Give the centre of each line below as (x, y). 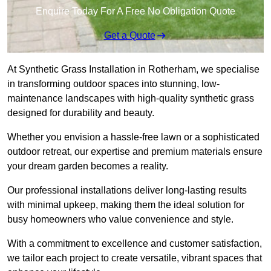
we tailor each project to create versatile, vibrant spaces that (135, 258)
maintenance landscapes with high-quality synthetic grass (131, 99)
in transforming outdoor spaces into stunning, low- (113, 84)
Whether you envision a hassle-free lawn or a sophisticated (133, 137)
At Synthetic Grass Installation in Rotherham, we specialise (133, 70)
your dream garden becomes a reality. (88, 166)
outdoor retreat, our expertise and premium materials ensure (135, 152)
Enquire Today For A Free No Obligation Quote (135, 11)
